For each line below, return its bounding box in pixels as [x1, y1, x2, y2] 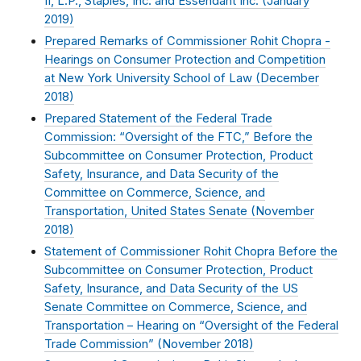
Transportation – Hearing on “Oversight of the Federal [44, 317, 338, 333]
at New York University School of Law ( [44, 71, 260, 86]
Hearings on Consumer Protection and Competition [44, 52, 326, 68]
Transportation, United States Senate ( [44, 203, 255, 218]
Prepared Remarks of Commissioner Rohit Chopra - [44, 34, 330, 49]
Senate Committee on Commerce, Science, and [44, 299, 307, 314]
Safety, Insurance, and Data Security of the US [44, 280, 298, 296]
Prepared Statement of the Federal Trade [44, 110, 272, 126]
